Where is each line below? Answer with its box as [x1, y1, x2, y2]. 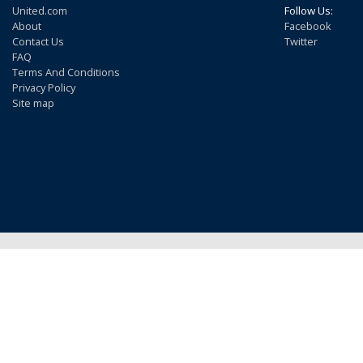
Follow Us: [284, 3, 333, 18]
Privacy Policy [12, 80, 75, 95]
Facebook [284, 19, 331, 33]
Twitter [284, 34, 318, 49]
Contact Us [12, 34, 64, 49]
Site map [12, 96, 54, 110]
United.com [12, 3, 67, 18]
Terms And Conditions [12, 65, 120, 79]
